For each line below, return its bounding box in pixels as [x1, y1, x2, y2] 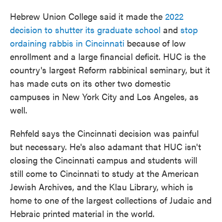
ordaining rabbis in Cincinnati [10, 37, 124, 49]
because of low [124, 37, 186, 49]
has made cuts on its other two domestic [10, 77, 170, 89]
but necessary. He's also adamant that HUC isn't [10, 140, 201, 153]
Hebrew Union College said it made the [10, 10, 165, 22]
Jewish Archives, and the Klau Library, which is [10, 180, 193, 193]
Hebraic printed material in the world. [10, 207, 155, 220]
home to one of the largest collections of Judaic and [10, 194, 212, 206]
